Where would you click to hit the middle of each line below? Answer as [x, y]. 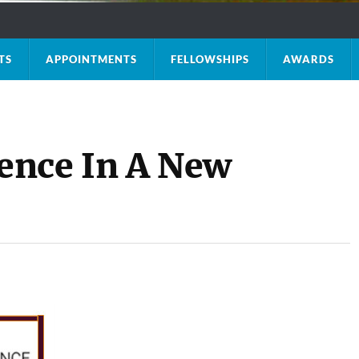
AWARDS [308, 59]
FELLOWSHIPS [210, 59]
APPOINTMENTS [91, 59]
